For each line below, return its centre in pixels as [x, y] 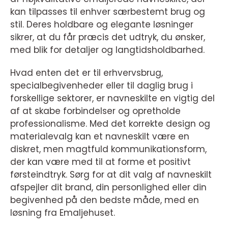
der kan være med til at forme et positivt [101, 162]
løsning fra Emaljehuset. [63, 213]
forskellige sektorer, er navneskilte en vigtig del [112, 98]
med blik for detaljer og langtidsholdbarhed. [107, 50]
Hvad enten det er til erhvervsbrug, [87, 73]
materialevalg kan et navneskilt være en [100, 137]
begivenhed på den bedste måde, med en [105, 200]
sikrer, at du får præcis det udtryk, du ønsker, [108, 37]
